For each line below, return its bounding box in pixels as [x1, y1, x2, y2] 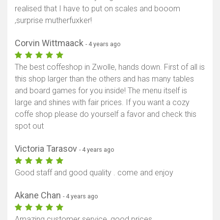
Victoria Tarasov [15, 143, 79, 154]
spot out [15, 121, 44, 131]
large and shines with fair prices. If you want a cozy [15, 98, 190, 108]
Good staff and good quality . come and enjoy [15, 168, 173, 178]
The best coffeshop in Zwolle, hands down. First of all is [15, 62, 205, 72]
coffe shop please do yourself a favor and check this [15, 110, 196, 119]
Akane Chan [15, 190, 63, 201]
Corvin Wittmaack [15, 38, 85, 49]
